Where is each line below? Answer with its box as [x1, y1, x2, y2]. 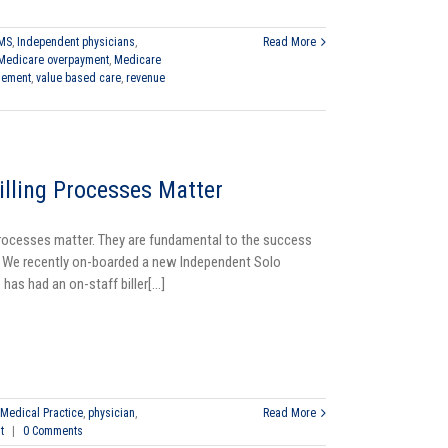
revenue [126, 71, 165, 86]
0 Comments [23, 424, 83, 439]
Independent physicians [17, 35, 135, 50]
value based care [36, 71, 121, 86]
